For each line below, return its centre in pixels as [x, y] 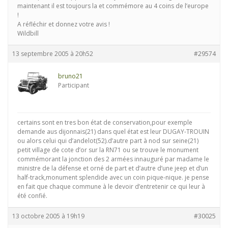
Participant [74, 85]
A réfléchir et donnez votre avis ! [64, 24]
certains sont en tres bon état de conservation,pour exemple [105, 122]
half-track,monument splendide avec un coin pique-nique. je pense [113, 177]
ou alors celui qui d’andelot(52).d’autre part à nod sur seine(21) [108, 141]
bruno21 [70, 76]
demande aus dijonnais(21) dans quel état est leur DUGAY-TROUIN [113, 132]
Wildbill [28, 33]
